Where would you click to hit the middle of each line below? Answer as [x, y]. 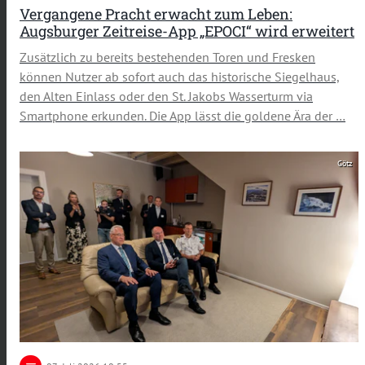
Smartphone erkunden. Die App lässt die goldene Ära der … [182, 116]
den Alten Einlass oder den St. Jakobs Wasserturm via [166, 97]
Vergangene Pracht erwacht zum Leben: [156, 13]
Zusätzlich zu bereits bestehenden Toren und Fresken [167, 57]
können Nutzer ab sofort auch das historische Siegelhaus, [180, 77]
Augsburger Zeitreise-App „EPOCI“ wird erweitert [187, 31]
